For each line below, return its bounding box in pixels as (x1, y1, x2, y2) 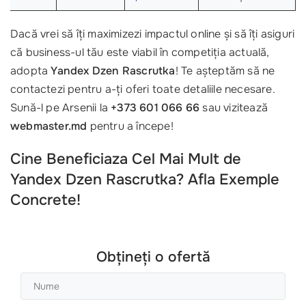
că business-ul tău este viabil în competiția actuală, (10, 45, 269, 60)
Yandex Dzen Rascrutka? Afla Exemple (10, 170, 279, 190)
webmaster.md (10, 119, 87, 134)
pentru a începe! (87, 119, 173, 134)
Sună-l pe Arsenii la (10, 100, 111, 115)
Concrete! (10, 191, 81, 210)
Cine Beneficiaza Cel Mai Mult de (10, 150, 241, 169)
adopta (10, 64, 51, 79)
